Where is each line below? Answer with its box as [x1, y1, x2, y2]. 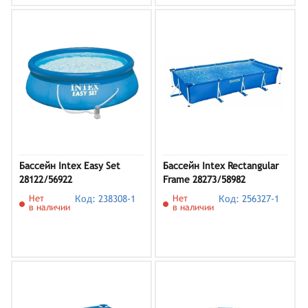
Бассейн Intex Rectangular [163, 160, 278, 171]
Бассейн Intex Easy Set [19, 160, 120, 171]
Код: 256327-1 [219, 193, 280, 204]
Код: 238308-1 [75, 193, 136, 204]
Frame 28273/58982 [163, 174, 245, 185]
